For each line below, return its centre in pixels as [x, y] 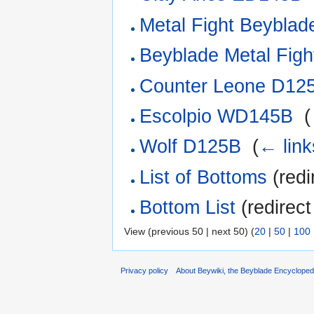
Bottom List [188, 208]
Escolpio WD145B [217, 116]
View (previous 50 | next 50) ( [189, 231]
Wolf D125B [191, 147]
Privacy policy [144, 271]
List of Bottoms [204, 177]
